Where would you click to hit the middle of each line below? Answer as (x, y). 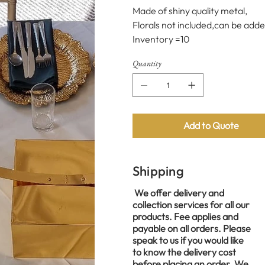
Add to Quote (211, 125)
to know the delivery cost (184, 252)
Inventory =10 (161, 39)
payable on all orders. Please (192, 228)
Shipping (158, 171)
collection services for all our (191, 204)
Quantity (147, 63)
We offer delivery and (178, 193)
